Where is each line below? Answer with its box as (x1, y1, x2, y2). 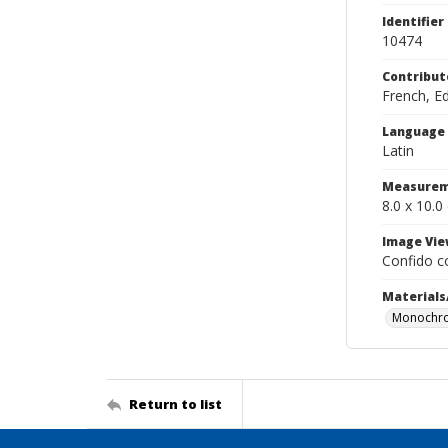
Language (382, 123, 445, 140)
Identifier (382, 13, 444, 30)
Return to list (129, 394, 222, 413)
